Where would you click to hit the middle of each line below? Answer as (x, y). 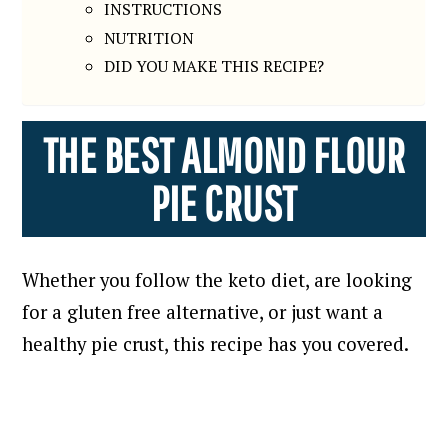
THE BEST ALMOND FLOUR (224, 154)
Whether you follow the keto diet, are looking (217, 279)
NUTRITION (149, 37)
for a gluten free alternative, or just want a (203, 311)
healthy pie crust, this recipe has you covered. (216, 343)
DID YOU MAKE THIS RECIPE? (214, 66)
